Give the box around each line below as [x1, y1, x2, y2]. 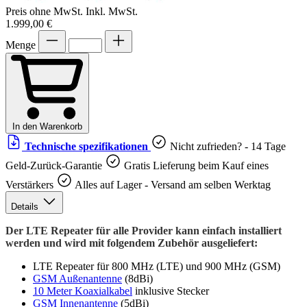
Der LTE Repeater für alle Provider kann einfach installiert [5, 225, 282, 237]
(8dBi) [122, 273, 153, 285]
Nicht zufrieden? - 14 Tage [170, 140, 286, 153]
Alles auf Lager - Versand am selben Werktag [73, 179, 271, 191]
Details [11, 201, 41, 212]
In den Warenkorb [12, 121, 82, 132]
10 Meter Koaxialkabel [33, 285, 132, 297]
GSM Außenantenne [33, 273, 122, 285]
